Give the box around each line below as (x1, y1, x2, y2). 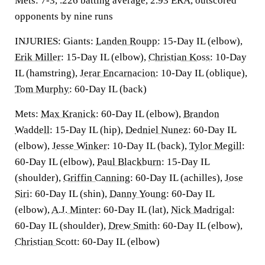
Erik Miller (15, 51, 61, 63)
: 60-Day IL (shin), (30, 188, 109, 199)
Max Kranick (41, 108, 96, 119)
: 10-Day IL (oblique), (156, 67, 247, 79)
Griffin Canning (63, 172, 130, 183)
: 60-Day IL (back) (69, 83, 147, 95)
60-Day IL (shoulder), (15, 220, 108, 231)
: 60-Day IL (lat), (98, 204, 171, 215)
